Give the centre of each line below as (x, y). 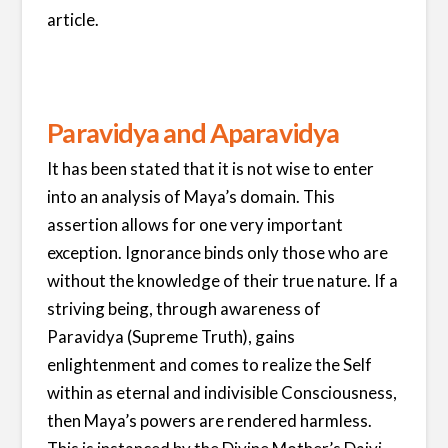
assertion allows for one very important (195, 224)
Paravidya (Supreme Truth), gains (171, 336)
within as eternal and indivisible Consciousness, (222, 392)
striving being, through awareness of (184, 308)
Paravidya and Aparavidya (193, 133)
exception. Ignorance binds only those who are (218, 252)
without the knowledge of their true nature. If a (223, 280)
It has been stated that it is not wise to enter (211, 168)
